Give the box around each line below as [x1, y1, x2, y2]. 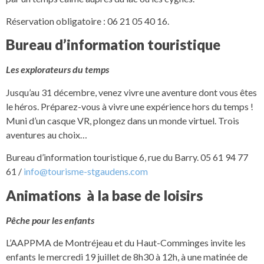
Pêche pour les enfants [6, 214, 94, 226]
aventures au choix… [6, 128, 87, 140]
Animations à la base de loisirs [6, 186, 203, 204]
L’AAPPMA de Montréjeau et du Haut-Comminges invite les [6, 236, 246, 248]
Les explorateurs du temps [6, 64, 109, 75]
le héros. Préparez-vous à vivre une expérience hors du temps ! [6, 100, 253, 112]
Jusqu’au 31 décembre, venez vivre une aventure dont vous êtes [6, 86, 257, 98]
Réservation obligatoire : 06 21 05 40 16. [6, 15, 169, 27]
